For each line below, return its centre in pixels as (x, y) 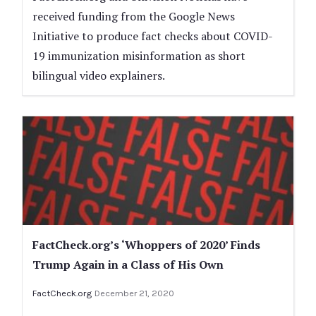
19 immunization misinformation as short (139, 56)
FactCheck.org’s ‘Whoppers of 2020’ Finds (146, 244)
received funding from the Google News (134, 17)
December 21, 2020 (134, 293)
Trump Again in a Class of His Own (128, 264)
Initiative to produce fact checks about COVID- (153, 36)
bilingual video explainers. (99, 76)
